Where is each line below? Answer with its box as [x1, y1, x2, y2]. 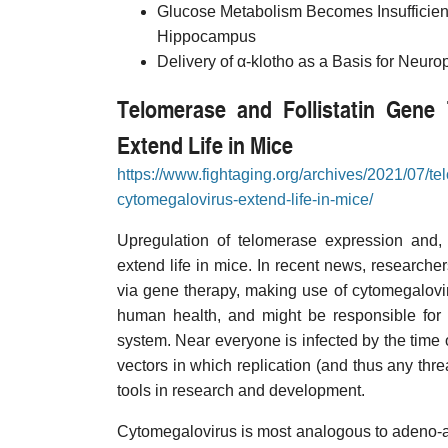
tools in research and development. [117, 382, 365, 399]
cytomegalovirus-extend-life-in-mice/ [117, 191, 373, 208]
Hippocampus [157, 28, 256, 45]
